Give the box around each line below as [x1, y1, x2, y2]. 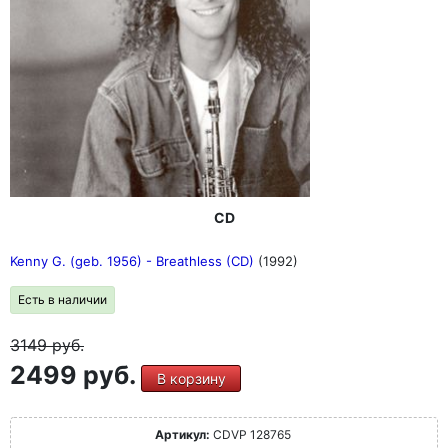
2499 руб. [10, 360, 141, 391]
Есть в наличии [18, 292, 107, 308]
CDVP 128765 [209, 427, 291, 443]
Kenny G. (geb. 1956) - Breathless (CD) [10, 253, 258, 270]
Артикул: [154, 427, 210, 443]
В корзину [156, 370, 226, 388]
